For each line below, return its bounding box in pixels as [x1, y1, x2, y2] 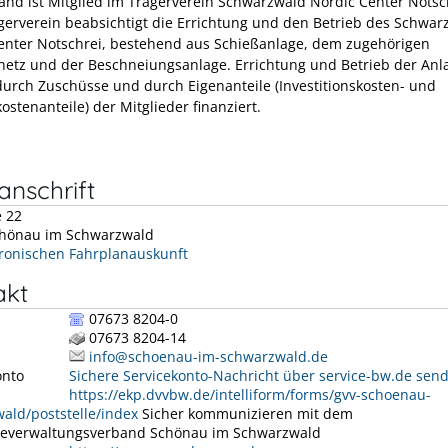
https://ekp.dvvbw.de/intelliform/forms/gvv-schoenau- [69, 385, 431, 405]
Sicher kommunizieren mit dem [138, 404, 353, 424]
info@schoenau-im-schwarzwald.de [89, 347, 328, 367]
